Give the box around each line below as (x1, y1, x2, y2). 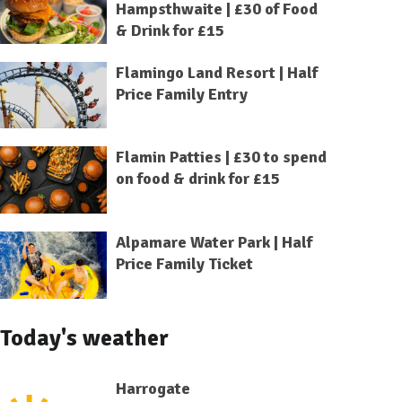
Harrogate (115, 378, 190, 398)
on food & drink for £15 (115, 169, 280, 189)
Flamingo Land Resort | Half (115, 62, 318, 83)
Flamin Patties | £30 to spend (115, 147, 327, 168)
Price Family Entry (115, 83, 248, 104)
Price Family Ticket (115, 254, 253, 275)
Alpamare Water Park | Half (115, 232, 312, 253)
